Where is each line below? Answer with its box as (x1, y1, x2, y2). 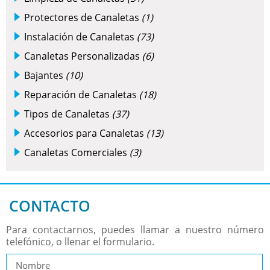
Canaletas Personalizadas (24, 49, 142, 63)
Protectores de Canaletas (24, 11, 142, 25)
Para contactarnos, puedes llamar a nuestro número (6, 223, 264, 237)
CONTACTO (9, 195, 90, 216)
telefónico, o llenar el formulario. (6, 235, 154, 249)
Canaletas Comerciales (24, 146, 130, 160)
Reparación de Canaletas (24, 88, 139, 102)
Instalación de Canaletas (24, 30, 137, 44)
